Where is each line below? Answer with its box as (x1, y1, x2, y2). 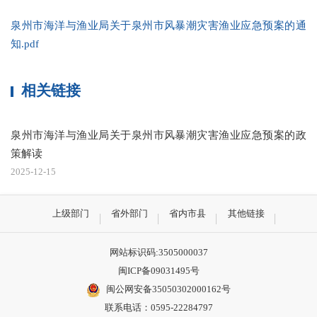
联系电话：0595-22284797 (104, 302, 213, 313)
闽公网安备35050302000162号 (105, 284, 231, 295)
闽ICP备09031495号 (117, 265, 200, 277)
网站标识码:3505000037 (109, 247, 208, 258)
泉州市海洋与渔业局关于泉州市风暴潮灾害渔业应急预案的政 (11, 128, 306, 141)
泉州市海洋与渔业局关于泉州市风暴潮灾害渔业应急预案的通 (11, 18, 306, 31)
